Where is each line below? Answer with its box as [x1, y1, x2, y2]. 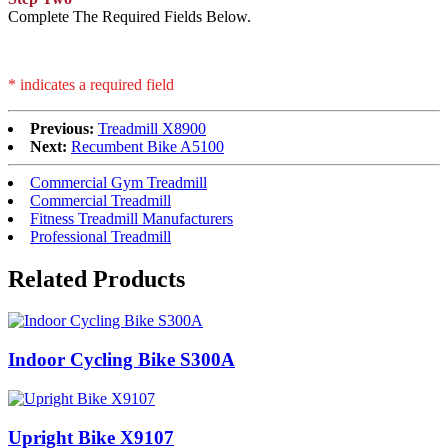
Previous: [30, 119, 94, 137]
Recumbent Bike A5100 [71, 137, 224, 155]
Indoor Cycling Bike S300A [8, 349, 235, 371]
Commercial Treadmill [30, 191, 171, 209]
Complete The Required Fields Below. [8, 7, 251, 25]
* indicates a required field [8, 75, 174, 93]
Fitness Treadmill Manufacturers [30, 209, 233, 227]
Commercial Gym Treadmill [30, 173, 207, 191]
